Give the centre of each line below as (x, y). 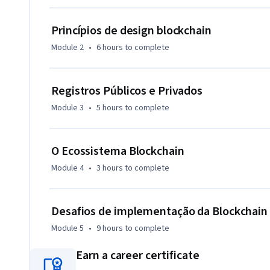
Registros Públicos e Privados (127, 91)
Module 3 (67, 108)
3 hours (110, 168)
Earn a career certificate (138, 256)
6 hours (110, 48)
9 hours (110, 229)
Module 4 (67, 168)
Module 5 (67, 229)
